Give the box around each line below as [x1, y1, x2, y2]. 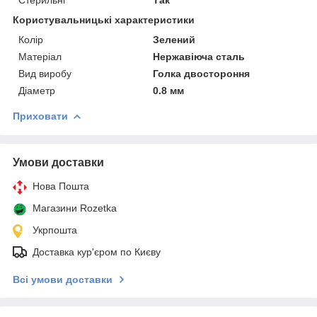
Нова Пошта [33, 180, 89, 192]
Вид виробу [18, 67, 71, 79]
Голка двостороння [153, 67, 250, 79]
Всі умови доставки [13, 273, 113, 285]
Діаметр [18, 84, 55, 96]
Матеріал [18, 50, 62, 62]
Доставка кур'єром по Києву [33, 246, 161, 258]
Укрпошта [33, 224, 77, 236]
